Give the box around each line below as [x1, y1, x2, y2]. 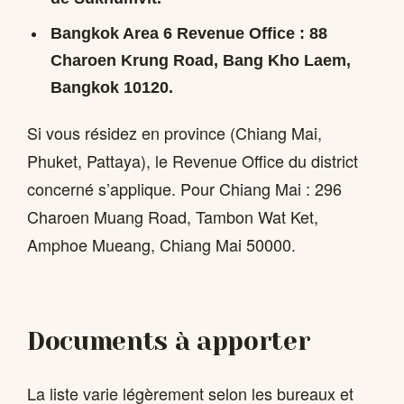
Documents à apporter [27, 326, 311, 356]
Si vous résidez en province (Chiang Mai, [27, 121, 322, 145]
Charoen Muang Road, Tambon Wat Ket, [27, 205, 318, 229]
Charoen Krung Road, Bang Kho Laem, [50, 50, 351, 69]
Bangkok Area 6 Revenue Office [50, 23, 295, 42]
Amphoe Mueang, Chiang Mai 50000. [27, 233, 296, 257]
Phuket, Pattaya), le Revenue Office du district [27, 149, 358, 173]
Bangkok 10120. [50, 78, 173, 96]
